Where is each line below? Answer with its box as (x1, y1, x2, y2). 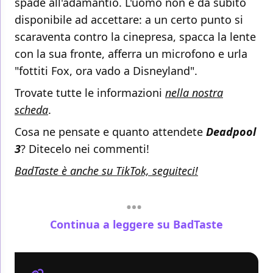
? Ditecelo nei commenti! (21, 141, 149, 157)
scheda (15, 102, 48, 118)
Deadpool (206, 124, 256, 140)
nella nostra (165, 85, 223, 101)
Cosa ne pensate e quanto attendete (15, 124, 206, 140)
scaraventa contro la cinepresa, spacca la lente (15, 29, 256, 44)
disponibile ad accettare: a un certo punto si (15, 12, 243, 27)
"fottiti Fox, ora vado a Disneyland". (15, 63, 197, 79)
